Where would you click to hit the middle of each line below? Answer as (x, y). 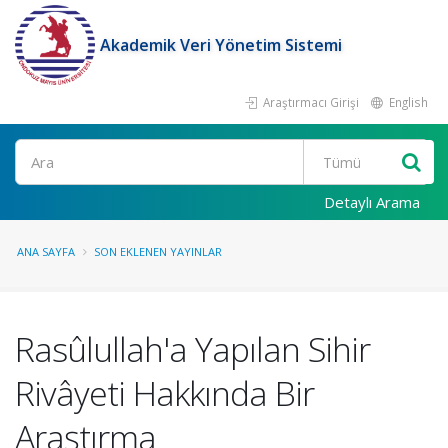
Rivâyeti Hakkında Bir (164, 393)
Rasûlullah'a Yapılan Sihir (192, 349)
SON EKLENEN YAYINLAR (158, 251)
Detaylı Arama (372, 202)
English (407, 102)
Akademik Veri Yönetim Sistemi (221, 45)
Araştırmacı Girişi (309, 102)
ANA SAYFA (46, 251)
